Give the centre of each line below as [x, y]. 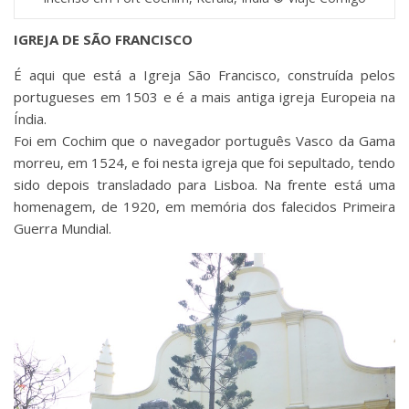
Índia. [30, 118]
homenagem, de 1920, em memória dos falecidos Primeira [204, 206]
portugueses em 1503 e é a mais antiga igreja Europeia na [204, 96]
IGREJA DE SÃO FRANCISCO [103, 39]
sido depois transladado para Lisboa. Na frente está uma [204, 184]
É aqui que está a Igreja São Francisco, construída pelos [204, 74]
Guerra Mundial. [63, 228]
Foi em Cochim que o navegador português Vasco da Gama [204, 140]
